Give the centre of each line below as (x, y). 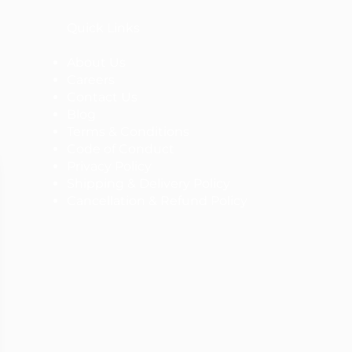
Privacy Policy (109, 166)
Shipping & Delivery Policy (148, 183)
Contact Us (102, 97)
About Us (96, 62)
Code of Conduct (121, 149)
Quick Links (103, 28)
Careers (91, 80)
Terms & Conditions (128, 132)
